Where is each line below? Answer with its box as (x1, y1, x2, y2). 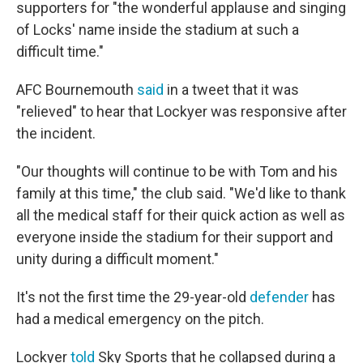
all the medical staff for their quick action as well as (16, 207, 345, 224)
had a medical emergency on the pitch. (16, 310, 264, 327)
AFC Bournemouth (16, 81, 137, 98)
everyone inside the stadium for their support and (16, 228, 333, 246)
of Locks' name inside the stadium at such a (16, 21, 299, 38)
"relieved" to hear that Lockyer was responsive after (16, 103, 347, 120)
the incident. (16, 125, 96, 142)
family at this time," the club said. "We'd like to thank (16, 185, 346, 202)
